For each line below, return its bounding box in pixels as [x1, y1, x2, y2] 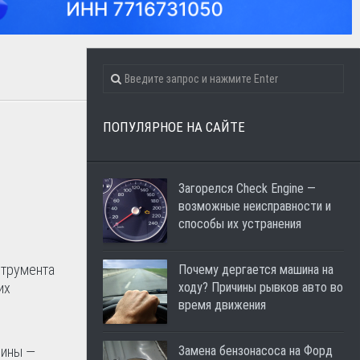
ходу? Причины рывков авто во [178, 280, 343, 295]
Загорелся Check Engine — [178, 181, 316, 196]
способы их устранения [178, 216, 301, 231]
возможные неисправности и [178, 198, 331, 214]
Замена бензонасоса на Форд [178, 343, 333, 358]
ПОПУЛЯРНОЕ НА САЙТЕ [103, 119, 245, 135]
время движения [178, 297, 266, 313]
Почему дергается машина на [178, 262, 333, 277]
